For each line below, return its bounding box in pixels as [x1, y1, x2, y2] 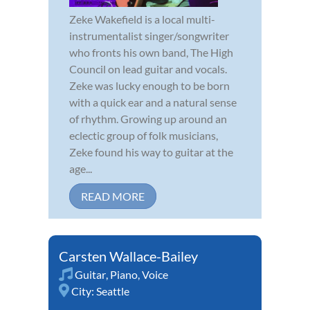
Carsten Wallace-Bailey [59, 247, 198, 264]
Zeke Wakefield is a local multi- [69, 12, 215, 26]
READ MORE [81, 189, 145, 203]
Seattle [96, 284, 129, 298]
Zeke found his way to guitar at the [69, 145, 233, 158]
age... [69, 161, 92, 175]
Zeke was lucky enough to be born [69, 78, 230, 92]
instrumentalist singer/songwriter [69, 28, 229, 42]
